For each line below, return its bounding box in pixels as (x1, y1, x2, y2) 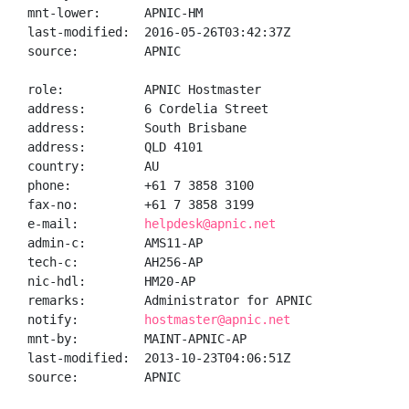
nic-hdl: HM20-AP (27, 274, 195, 288)
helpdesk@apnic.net (144, 216, 276, 231)
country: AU (27, 159, 159, 173)
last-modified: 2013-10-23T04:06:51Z (27, 351, 290, 365)
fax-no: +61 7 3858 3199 (27, 197, 254, 212)
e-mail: (27, 216, 144, 231)
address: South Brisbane (27, 121, 246, 135)
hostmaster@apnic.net (144, 312, 290, 327)
